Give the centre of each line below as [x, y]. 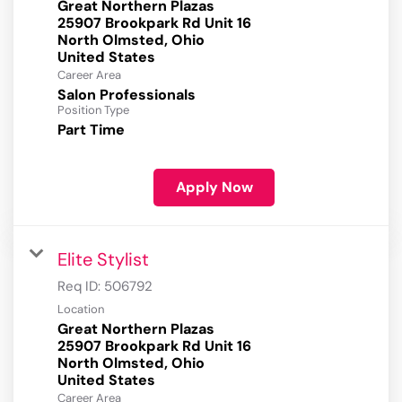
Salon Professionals [127, 95]
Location [81, 310]
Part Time [91, 130]
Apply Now [214, 188]
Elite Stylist [103, 260]
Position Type [93, 110]
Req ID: [81, 287]
